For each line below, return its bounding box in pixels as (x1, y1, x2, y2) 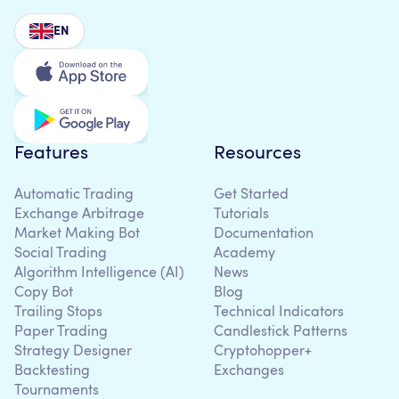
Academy (214, 247, 275, 262)
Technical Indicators (214, 305, 344, 321)
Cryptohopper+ (214, 345, 312, 360)
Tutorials (214, 208, 269, 223)
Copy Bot (14, 286, 73, 301)
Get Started (214, 188, 289, 203)
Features (14, 144, 88, 164)
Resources (214, 144, 301, 164)
